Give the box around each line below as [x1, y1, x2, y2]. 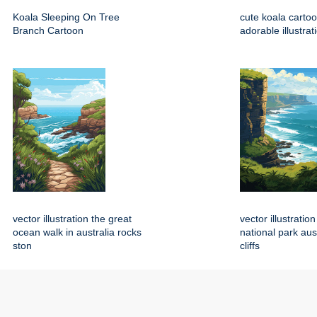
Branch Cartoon [13, 25, 83, 37]
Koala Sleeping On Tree [13, 11, 120, 23]
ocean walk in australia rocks [13, 226, 142, 238]
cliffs [240, 240, 260, 252]
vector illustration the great [13, 213, 132, 225]
